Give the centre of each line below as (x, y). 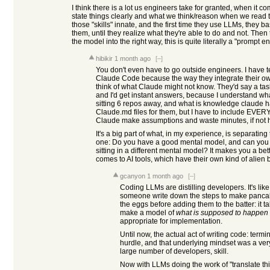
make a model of (148, 213)
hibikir (104, 58)
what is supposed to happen (222, 213)
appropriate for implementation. (171, 221)
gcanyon (133, 176)
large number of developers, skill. (174, 251)
